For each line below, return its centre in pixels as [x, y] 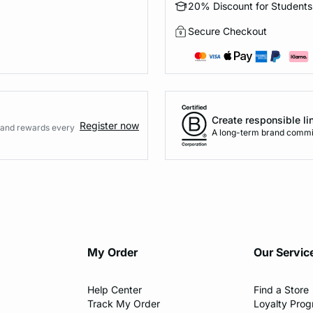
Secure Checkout [227, 31]
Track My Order [124, 304]
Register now [109, 125]
